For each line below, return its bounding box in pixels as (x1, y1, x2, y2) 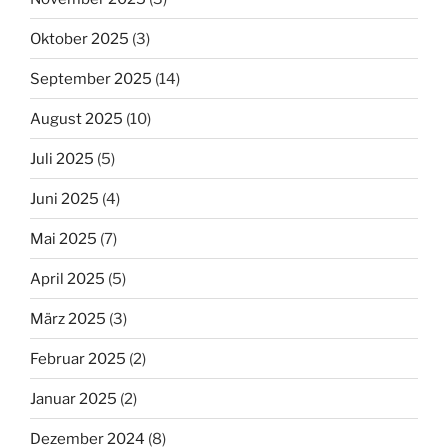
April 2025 (30, 269, 105, 288)
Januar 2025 (30, 389, 117, 408)
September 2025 (30, 69, 152, 88)
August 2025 (30, 109, 123, 128)
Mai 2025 (30, 229, 97, 248)
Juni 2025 (30, 189, 99, 208)
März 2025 (30, 309, 106, 328)
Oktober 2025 (30, 29, 129, 48)
